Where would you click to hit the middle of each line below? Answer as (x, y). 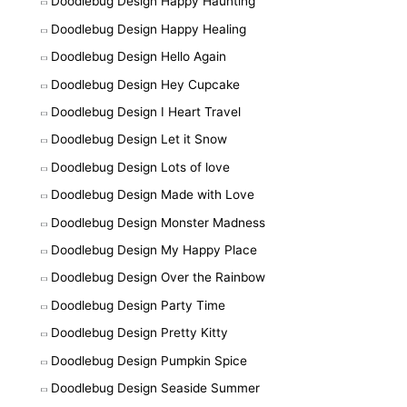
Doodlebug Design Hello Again (139, 57)
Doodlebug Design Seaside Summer (155, 388)
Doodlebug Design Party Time (138, 305)
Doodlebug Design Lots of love (140, 167)
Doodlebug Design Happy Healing (149, 29)
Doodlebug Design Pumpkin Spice (149, 360)
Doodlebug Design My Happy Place (154, 250)
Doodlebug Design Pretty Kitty (139, 333)
